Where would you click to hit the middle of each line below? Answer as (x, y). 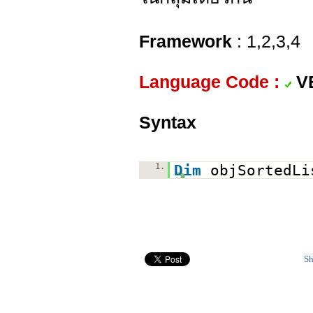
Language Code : (209, 82)
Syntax (168, 122)
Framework (185, 41)
